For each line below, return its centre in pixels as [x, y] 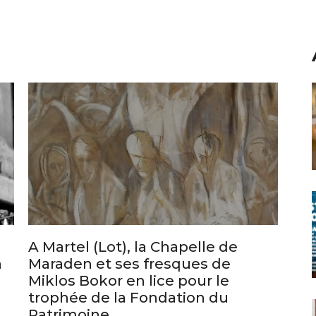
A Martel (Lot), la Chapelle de [133, 260]
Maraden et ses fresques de [129, 277]
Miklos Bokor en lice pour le [129, 294]
